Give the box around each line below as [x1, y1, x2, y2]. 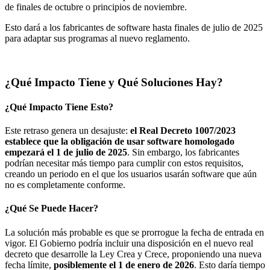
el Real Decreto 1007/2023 [130, 125, 236, 136]
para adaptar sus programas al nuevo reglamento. [5, 33, 190, 43]
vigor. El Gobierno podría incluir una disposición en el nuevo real [5, 237, 253, 248]
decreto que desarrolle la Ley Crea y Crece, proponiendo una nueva [5, 248, 262, 259]
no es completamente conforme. [5, 180, 125, 190]
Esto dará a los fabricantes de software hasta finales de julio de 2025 [5, 22, 263, 33]
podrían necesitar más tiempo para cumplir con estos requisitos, [5, 158, 243, 169]
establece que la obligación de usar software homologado [5, 136, 234, 147]
